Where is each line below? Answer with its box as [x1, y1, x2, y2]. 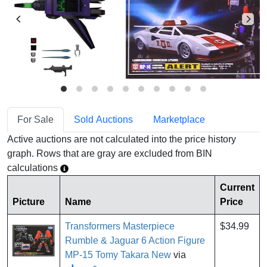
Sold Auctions [74, 114, 133, 125]
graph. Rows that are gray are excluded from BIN [7, 148, 212, 159]
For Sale [17, 114, 54, 125]
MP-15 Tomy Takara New [65, 250, 171, 260]
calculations [7, 163, 60, 173]
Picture [13, 197, 45, 207]
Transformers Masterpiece [65, 221, 175, 232]
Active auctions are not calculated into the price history [7, 134, 236, 145]
